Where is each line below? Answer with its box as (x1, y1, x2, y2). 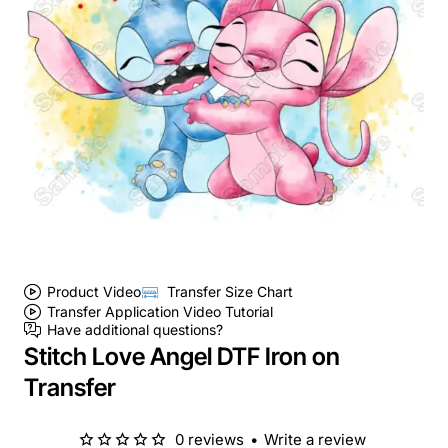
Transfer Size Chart (167, 283, 294, 301)
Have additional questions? (47, 321, 223, 339)
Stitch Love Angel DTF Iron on (24, 341, 340, 371)
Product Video (47, 283, 141, 301)
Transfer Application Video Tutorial (47, 302, 273, 320)
